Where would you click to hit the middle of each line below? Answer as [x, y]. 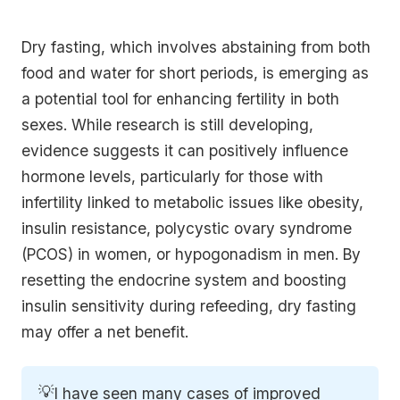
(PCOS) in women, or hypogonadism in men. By [191, 254]
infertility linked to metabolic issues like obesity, [192, 202]
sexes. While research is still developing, [167, 124]
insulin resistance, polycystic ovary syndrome [187, 228]
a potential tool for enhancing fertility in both [180, 98]
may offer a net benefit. [105, 331]
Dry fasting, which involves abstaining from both [196, 46]
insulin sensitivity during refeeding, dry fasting [189, 305]
